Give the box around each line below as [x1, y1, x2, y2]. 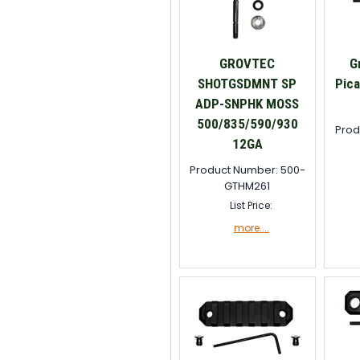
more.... [233, 221, 269, 235]
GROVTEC [219, 55, 276, 72]
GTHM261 [224, 178, 271, 194]
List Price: [230, 198, 273, 212]
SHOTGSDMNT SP [198, 76, 297, 92]
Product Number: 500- [189, 162, 305, 178]
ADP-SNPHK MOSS [195, 96, 300, 112]
